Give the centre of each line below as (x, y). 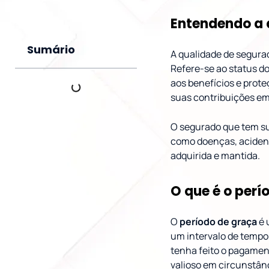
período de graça (219, 221)
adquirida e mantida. (216, 155)
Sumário (51, 50)
